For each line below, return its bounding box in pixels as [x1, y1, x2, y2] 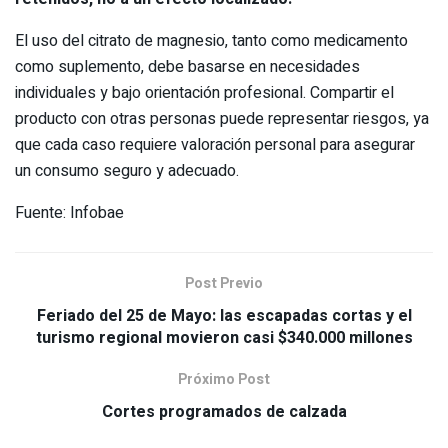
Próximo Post [178, 368, 270, 390]
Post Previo [185, 272, 263, 294]
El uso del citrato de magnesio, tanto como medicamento [15, 29, 408, 54]
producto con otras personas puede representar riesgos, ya [15, 107, 429, 132]
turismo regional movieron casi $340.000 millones [35, 325, 413, 350]
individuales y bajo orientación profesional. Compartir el [15, 81, 394, 106]
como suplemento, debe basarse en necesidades [15, 55, 360, 80]
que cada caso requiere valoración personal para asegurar [15, 133, 415, 158]
